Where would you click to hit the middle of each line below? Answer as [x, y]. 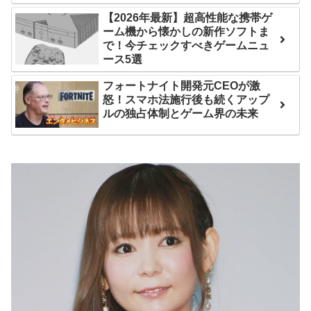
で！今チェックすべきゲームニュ [186, 45]
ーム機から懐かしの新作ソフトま [186, 31]
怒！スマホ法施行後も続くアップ [186, 99]
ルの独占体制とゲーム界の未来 [181, 113]
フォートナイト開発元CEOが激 [182, 85]
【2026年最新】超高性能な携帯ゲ [188, 17]
